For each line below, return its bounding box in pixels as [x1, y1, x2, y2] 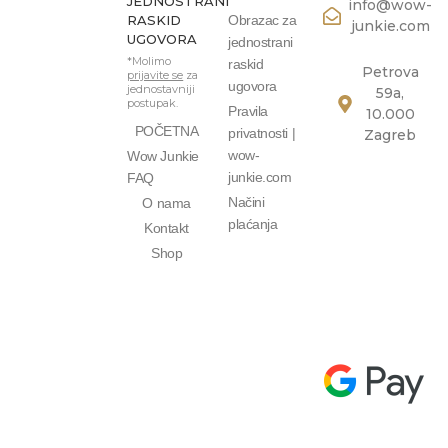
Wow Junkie [127, 148, 199, 165]
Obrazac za [228, 12, 297, 29]
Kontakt [144, 220, 190, 237]
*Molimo [127, 54, 172, 69]
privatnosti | [228, 125, 296, 142]
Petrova [361, 62, 419, 81]
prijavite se [127, 68, 184, 83]
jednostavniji [127, 82, 196, 97]
